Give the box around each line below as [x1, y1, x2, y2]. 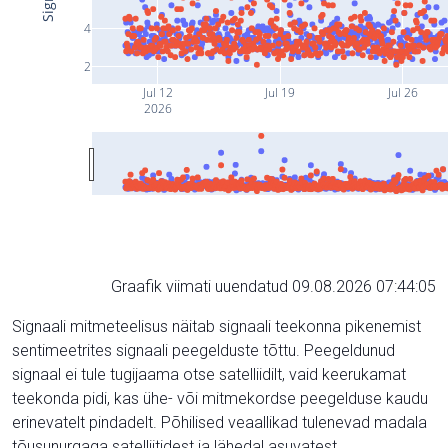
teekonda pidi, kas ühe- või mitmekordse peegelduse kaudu [12, 388, 428, 408]
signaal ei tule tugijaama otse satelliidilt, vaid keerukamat [12, 364, 406, 384]
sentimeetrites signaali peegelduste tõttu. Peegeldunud [12, 340, 395, 360]
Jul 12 [140, 83, 173, 101]
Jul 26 [385, 83, 418, 101]
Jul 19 [263, 83, 296, 101]
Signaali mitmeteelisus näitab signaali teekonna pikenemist [12, 316, 421, 336]
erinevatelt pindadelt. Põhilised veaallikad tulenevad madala [12, 412, 427, 432]
